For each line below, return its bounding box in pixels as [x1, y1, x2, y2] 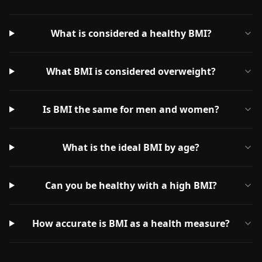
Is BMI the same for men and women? [43, 103, 220, 116]
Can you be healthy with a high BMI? [45, 179, 218, 192]
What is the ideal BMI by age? [63, 141, 200, 154]
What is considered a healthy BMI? [50, 27, 212, 40]
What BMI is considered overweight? [46, 65, 216, 78]
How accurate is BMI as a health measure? [32, 217, 230, 230]
